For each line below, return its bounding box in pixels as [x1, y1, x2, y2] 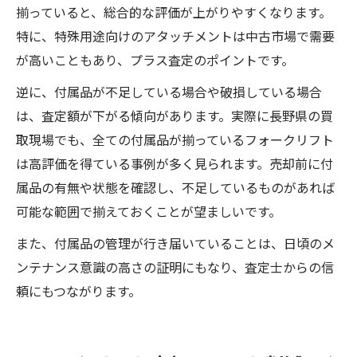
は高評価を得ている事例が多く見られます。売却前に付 [16, 154, 333, 174]
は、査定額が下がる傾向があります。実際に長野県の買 [16, 106, 333, 126]
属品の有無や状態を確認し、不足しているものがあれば [16, 178, 335, 198]
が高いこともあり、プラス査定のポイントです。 [16, 50, 294, 70]
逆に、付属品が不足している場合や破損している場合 [16, 82, 322, 102]
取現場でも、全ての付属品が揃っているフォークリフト [16, 130, 334, 150]
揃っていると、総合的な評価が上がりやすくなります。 [16, 2, 331, 22]
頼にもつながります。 [16, 281, 141, 301]
